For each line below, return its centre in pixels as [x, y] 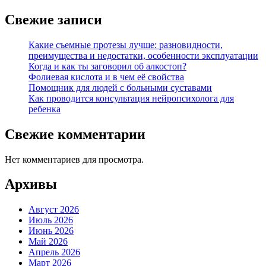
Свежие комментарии [75, 134]
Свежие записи [53, 19]
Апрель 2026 [54, 252]
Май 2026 [48, 242]
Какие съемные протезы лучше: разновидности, [126, 45]
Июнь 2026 [51, 231]
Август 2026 [54, 210]
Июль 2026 [51, 220]
